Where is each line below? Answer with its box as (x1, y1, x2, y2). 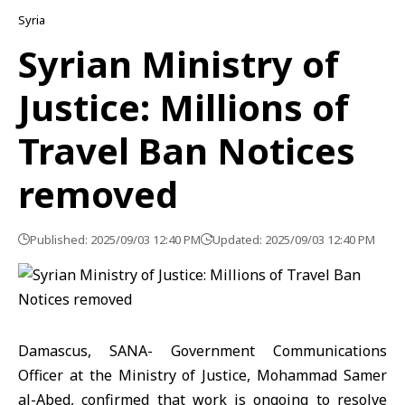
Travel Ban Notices (18, 126, 355, 175)
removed (18, 169, 178, 219)
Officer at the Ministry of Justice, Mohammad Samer (18, 365, 387, 385)
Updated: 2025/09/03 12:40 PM (212, 231, 375, 248)
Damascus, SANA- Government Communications (18, 341, 387, 361)
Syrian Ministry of (18, 39, 339, 89)
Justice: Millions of (18, 82, 349, 132)
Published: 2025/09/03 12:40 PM (30, 231, 201, 248)
